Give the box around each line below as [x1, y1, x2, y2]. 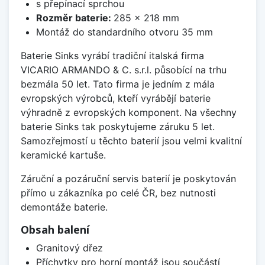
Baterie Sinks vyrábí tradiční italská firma [21, 49, 204, 62]
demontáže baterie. [21, 201, 108, 213]
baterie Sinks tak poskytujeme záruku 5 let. [21, 120, 215, 132]
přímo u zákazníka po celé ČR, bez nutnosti [21, 186, 216, 199]
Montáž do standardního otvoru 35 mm [35, 25, 213, 38]
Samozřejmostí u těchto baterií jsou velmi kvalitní [21, 134, 242, 147]
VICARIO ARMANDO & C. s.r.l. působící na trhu [21, 63, 227, 76]
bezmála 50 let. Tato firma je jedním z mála [21, 77, 215, 90]
